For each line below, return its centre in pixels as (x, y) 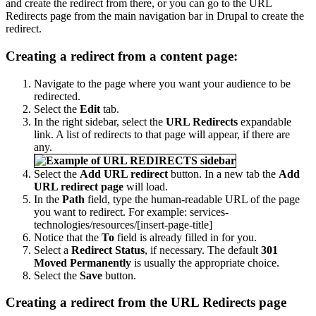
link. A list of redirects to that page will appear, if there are (162, 134)
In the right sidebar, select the (100, 121)
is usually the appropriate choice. (205, 262)
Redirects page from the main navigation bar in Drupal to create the (155, 16)
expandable (265, 121)
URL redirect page (79, 186)
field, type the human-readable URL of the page (192, 199)
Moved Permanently (83, 262)
